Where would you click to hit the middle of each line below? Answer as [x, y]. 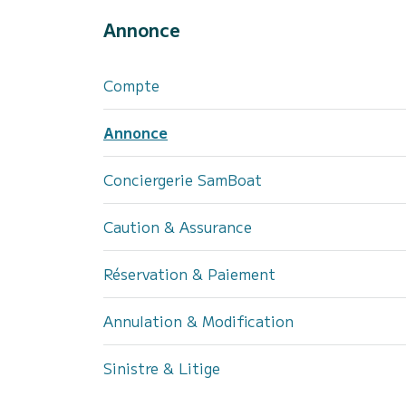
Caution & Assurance [178, 227]
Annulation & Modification [198, 321]
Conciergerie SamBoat [183, 179]
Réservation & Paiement [189, 274]
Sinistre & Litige [162, 368]
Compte [131, 85]
